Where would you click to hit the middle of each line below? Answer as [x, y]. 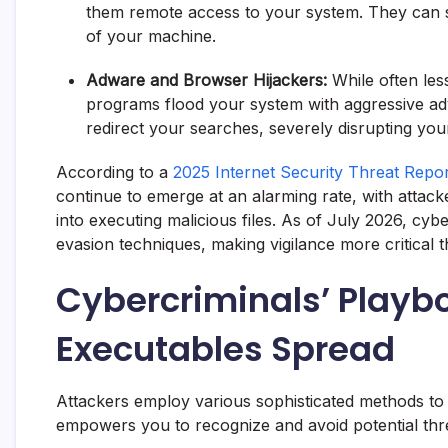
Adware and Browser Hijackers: [206, 79]
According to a [114, 171]
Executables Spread [225, 348]
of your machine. [151, 35]
